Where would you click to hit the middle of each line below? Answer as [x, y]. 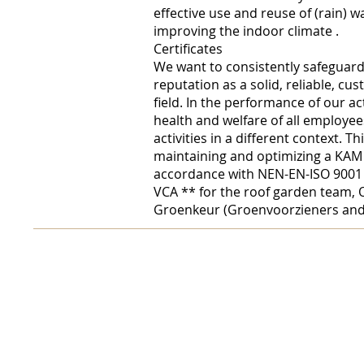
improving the [198, 31]
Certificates [188, 49]
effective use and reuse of [234, 13]
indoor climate [288, 31]
